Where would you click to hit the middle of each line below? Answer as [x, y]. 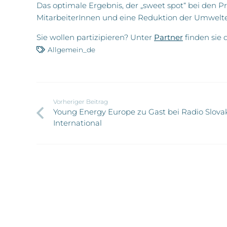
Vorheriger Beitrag [81, 102]
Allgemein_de [72, 49]
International [78, 123]
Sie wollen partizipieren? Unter [95, 37]
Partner [168, 37]
